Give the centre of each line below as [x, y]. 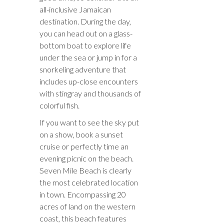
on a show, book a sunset [81, 134]
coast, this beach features [83, 218]
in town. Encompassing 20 [83, 194]
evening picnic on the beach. [86, 158]
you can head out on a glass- [86, 33]
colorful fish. [59, 105]
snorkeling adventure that [83, 69]
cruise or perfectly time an [84, 146]
